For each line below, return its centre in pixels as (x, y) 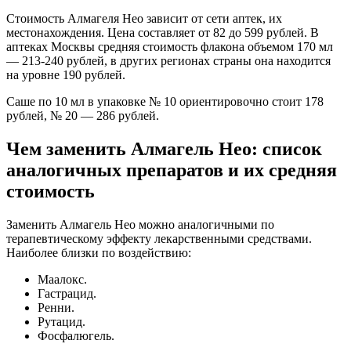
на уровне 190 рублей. (66, 75)
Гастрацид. (67, 294)
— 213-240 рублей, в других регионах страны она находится (168, 61)
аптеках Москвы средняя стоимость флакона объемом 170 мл (170, 47)
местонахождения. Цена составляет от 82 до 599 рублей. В (163, 33)
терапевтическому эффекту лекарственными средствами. (159, 239)
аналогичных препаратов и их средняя (172, 170)
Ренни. (56, 308)
